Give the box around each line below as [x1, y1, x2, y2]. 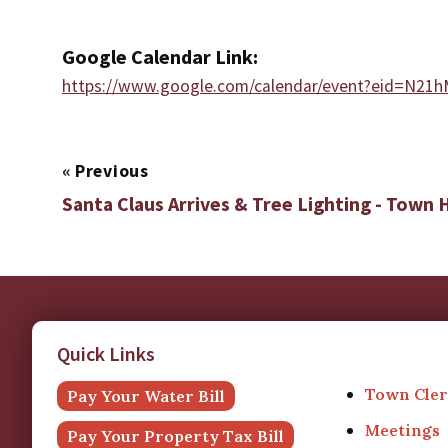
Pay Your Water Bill [67, 386, 225, 406]
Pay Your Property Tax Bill [67, 426, 284, 446]
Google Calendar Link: [62, 44, 258, 69]
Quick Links [57, 341, 155, 366]
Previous [75, 160, 149, 182]
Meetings [365, 420, 441, 440]
